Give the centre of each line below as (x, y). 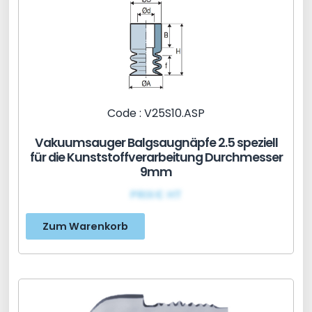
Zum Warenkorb (86, 227)
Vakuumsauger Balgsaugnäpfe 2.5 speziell (156, 142)
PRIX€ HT (156, 194)
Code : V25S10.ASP (156, 113)
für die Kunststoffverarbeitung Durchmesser (156, 157)
